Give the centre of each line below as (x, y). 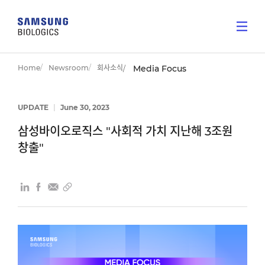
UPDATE (34, 107)
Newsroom (69, 68)
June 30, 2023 (84, 107)
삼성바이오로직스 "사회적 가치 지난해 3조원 (125, 131)
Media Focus (160, 69)
